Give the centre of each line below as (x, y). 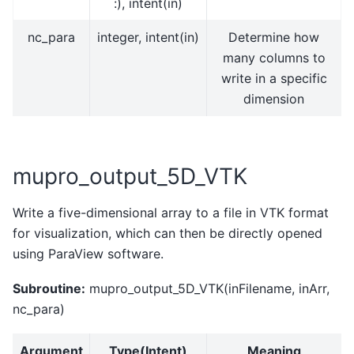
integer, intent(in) (148, 37)
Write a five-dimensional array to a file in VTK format (171, 212)
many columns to (274, 57)
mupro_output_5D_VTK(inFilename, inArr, (207, 288)
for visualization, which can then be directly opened (168, 233)
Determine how (274, 37)
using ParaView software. (88, 253)
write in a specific (274, 78)
